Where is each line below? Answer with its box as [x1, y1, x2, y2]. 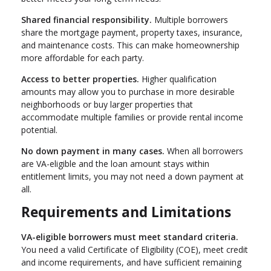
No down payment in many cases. [21, 145, 165, 157]
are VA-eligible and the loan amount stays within [21, 158, 209, 170]
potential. [21, 124, 57, 136]
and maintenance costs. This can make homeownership [21, 39, 240, 51]
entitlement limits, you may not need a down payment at [21, 171, 244, 183]
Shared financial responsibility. [21, 14, 152, 26]
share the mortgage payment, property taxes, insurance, [21, 27, 243, 39]
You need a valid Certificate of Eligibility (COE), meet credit [21, 244, 248, 256]
